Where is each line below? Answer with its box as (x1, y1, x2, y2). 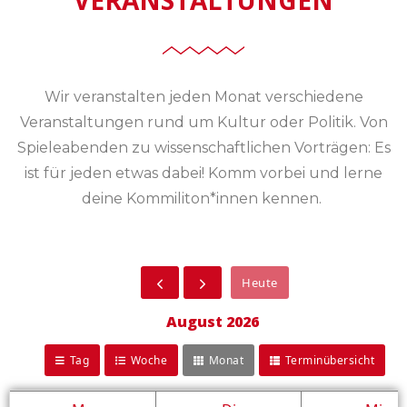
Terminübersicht (284, 352, 374, 368)
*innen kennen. (210, 189, 322, 207)
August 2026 (166, 311, 259, 332)
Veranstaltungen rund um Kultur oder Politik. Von (19, 113, 388, 131)
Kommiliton (126, 189, 210, 207)
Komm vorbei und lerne (208, 164, 382, 182)
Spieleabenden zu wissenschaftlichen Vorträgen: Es (16, 138, 391, 156)
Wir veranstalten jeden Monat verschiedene (44, 87, 363, 105)
